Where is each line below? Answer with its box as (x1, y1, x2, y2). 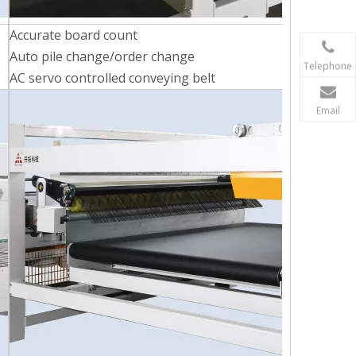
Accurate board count (10, 26, 137, 44)
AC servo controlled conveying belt (10, 69, 215, 87)
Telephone (304, 59, 352, 73)
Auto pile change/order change (10, 48, 195, 65)
